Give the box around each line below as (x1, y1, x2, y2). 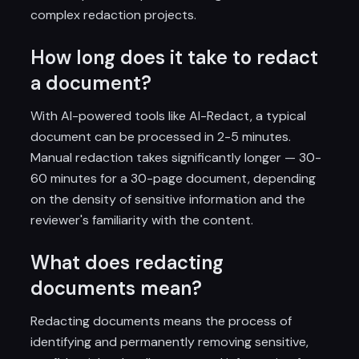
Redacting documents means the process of (30, 313, 292, 329)
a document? (30, 71, 152, 95)
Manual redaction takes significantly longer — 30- (30, 149, 322, 166)
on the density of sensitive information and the (30, 191, 306, 208)
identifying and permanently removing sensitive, (30, 333, 309, 350)
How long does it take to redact (30, 45, 319, 70)
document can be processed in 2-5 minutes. (30, 128, 292, 145)
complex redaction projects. (30, 6, 197, 23)
